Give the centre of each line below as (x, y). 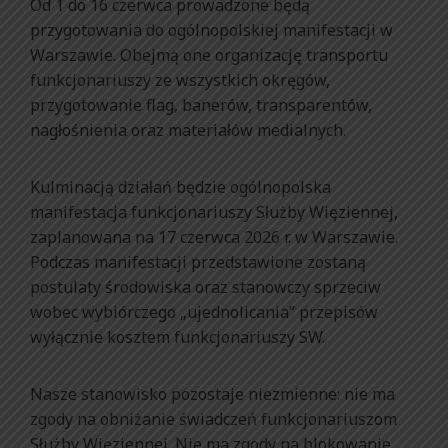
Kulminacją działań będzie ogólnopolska (180, 186)
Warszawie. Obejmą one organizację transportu (209, 54)
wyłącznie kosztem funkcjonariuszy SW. (177, 336)
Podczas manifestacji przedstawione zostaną (198, 261)
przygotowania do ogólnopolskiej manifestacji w (211, 29)
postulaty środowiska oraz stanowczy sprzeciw (205, 286)
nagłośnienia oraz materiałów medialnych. (188, 129)
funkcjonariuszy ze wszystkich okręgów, (180, 79)
